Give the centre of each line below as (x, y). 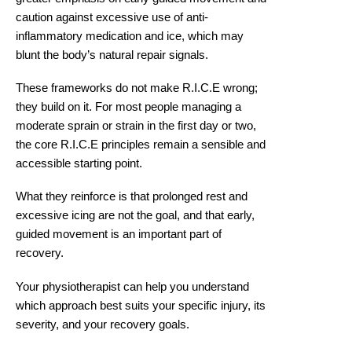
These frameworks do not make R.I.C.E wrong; (137, 88)
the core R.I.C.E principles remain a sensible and (141, 145)
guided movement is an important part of (119, 235)
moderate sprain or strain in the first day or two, (136, 126)
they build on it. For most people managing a (128, 107)
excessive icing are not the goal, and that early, (135, 216)
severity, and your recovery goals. (103, 324)
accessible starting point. (79, 164)
